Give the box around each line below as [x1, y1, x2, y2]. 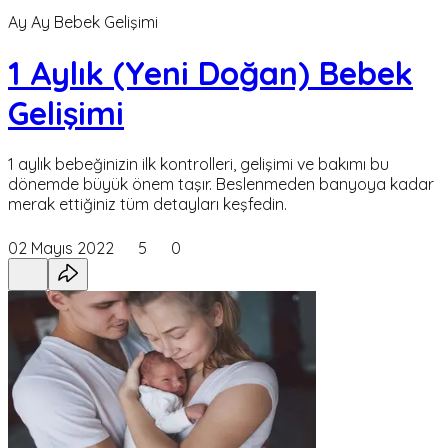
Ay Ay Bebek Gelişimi [8, 11, 158, 32]
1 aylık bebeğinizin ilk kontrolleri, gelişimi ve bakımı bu [8, 154, 389, 175]
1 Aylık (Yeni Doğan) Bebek [8, 53, 413, 94]
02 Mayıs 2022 [8, 238, 114, 259]
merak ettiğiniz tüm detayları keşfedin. [8, 194, 287, 215]
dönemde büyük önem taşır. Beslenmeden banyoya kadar [8, 174, 434, 195]
